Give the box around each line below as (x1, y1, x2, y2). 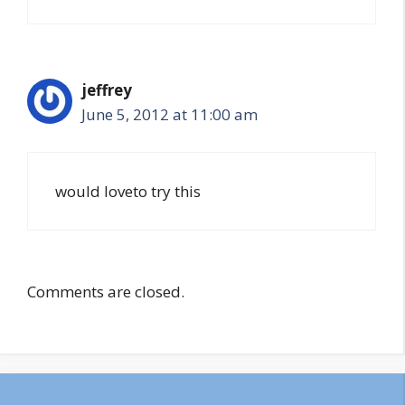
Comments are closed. (27, 281, 184, 302)
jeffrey (81, 80, 132, 100)
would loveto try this (55, 180, 201, 202)
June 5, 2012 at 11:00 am (81, 104, 258, 125)
